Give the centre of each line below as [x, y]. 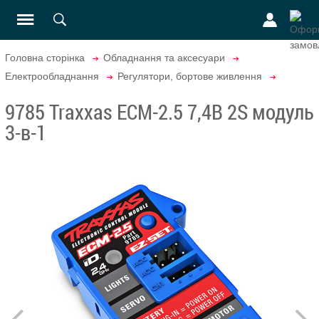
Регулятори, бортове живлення [190, 76]
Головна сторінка [45, 58]
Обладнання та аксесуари [164, 58]
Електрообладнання [52, 76]
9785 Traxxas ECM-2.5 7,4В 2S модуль [159, 111]
